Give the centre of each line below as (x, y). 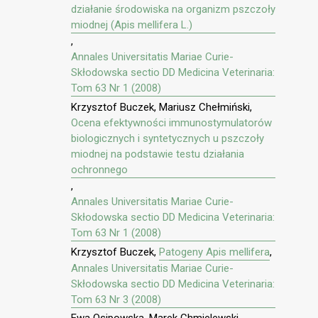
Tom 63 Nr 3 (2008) (116, 299)
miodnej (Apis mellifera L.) (132, 25)
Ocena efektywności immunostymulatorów (171, 122)
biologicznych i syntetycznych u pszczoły (168, 138)
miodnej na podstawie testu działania (158, 154)
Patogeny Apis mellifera (214, 252)
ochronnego (99, 169)
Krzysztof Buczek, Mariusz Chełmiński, (161, 107)
